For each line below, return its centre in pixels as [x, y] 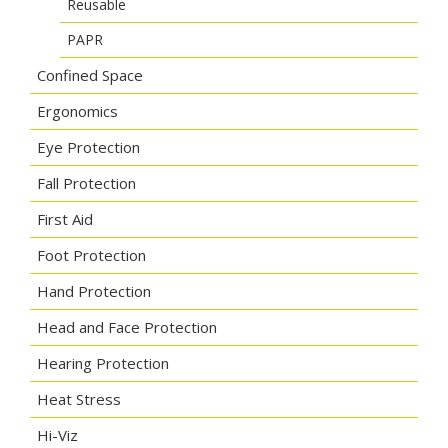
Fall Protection [86, 183]
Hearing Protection [103, 363]
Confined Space [90, 75]
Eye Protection [88, 147]
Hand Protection [94, 291]
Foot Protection [91, 255]
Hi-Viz [57, 435]
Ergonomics [77, 111]
